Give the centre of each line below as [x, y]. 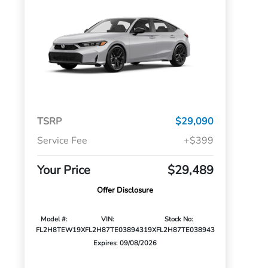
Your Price [63, 170]
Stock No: [179, 220]
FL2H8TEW [54, 230]
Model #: [54, 220]
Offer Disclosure [125, 191]
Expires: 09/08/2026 [125, 243]
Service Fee [62, 141]
